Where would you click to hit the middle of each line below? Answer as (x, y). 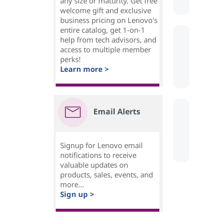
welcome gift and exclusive (106, 11)
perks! (70, 59)
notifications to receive (98, 155)
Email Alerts (117, 112)
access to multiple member (106, 50)
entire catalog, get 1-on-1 (103, 30)
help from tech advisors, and (108, 40)
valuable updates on (94, 165)
